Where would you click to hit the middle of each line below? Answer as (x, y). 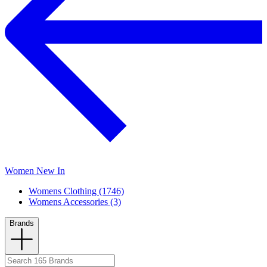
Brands (22, 223)
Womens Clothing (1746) (76, 191)
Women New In (35, 171)
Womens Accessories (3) (75, 202)
